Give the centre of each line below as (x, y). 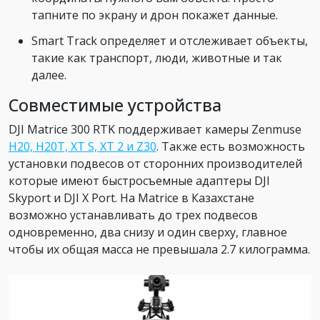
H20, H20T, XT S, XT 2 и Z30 (82, 146)
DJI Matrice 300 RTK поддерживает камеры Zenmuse (155, 129)
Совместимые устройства (115, 105)
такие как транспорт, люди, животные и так (157, 57)
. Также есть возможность (231, 146)
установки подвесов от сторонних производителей (155, 163)
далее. (49, 75)
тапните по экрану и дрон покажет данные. (155, 15)
